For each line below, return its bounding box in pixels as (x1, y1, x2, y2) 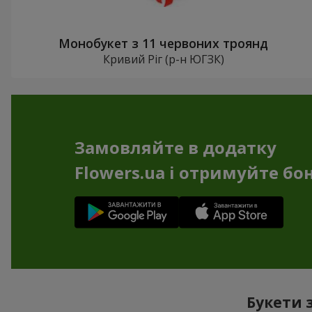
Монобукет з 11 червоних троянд (58, 35, 269, 52)
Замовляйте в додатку (74, 136, 276, 159)
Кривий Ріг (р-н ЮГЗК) (102, 52, 224, 68)
